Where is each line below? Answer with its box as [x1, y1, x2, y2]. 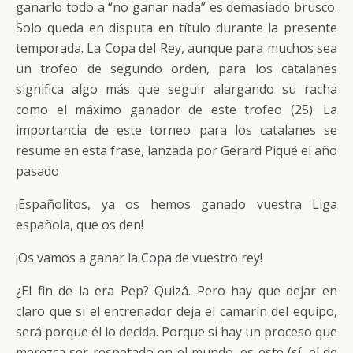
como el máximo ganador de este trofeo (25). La [16, 101, 337, 118]
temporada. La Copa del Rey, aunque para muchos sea [16, 39, 337, 57]
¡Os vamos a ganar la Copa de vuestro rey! [16, 249, 262, 266]
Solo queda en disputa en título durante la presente [16, 19, 337, 36]
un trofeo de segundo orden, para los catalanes [16, 60, 337, 77]
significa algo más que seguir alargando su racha [16, 80, 337, 98]
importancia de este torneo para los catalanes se [16, 121, 337, 139]
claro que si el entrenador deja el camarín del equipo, [16, 303, 337, 320]
